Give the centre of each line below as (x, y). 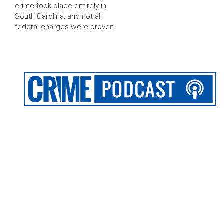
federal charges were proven (64, 27)
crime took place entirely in (61, 6)
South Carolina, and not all (58, 17)
